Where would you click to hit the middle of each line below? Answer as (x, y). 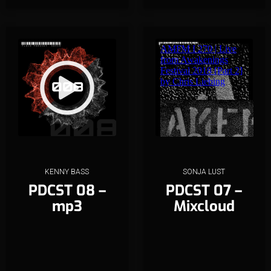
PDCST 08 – (67, 191)
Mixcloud (204, 207)
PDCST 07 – (204, 191)
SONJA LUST (204, 172)
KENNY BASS (67, 172)
